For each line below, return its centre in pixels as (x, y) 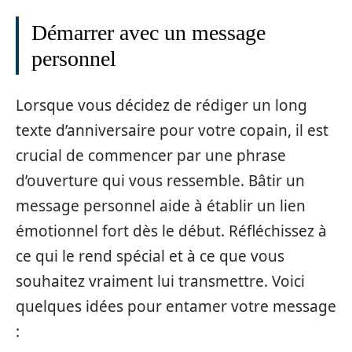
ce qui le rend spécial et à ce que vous (150, 256)
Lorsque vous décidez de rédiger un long (161, 105)
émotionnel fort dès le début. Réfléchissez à (171, 231)
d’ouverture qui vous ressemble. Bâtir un (160, 180)
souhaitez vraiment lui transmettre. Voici (160, 281)
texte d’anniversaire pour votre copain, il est (172, 130)
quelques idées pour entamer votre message (176, 306)
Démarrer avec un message (148, 33)
